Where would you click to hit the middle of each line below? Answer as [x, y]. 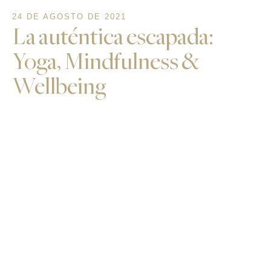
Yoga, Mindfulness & [106, 62]
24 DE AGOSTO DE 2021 [69, 17]
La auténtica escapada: [113, 37]
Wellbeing [59, 87]
